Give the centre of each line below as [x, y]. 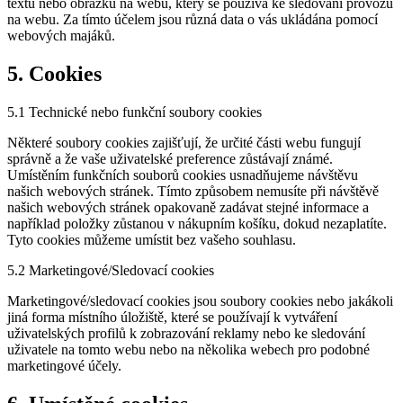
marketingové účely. [64, 365]
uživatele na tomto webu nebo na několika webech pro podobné [188, 349]
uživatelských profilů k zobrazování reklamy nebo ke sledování [186, 333]
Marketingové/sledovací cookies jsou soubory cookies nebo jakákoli [200, 300]
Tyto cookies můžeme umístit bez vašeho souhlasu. [152, 239]
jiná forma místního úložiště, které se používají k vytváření [172, 317]
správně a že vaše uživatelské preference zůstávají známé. [170, 158]
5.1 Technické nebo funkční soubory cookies [134, 112]
